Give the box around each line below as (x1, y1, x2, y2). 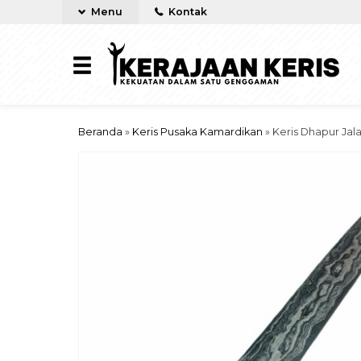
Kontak (166, 6, 207, 18)
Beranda (78, 126, 122, 138)
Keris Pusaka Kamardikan (132, 126, 263, 138)
